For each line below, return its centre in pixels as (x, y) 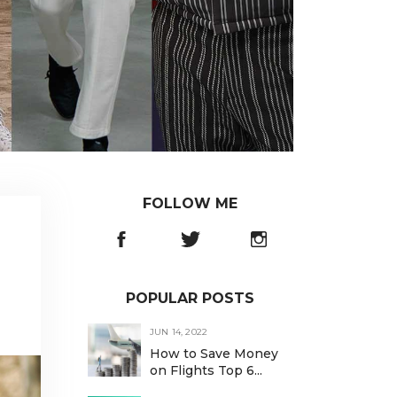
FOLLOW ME (191, 203)
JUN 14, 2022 (179, 332)
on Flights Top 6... (206, 370)
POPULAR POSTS (191, 298)
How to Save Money (214, 354)
